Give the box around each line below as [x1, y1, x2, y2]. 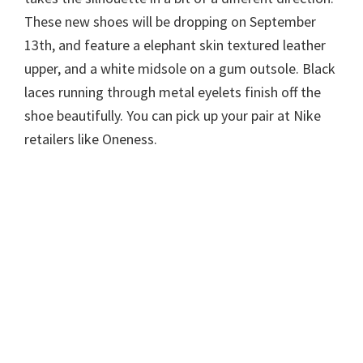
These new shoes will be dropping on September [24, 12, 316, 32]
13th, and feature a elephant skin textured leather [24, 36, 326, 55]
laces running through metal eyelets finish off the [24, 83, 321, 102]
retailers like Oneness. [24, 130, 157, 149]
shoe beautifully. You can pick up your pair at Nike [24, 106, 321, 126]
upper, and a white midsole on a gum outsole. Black [24, 59, 335, 79]
